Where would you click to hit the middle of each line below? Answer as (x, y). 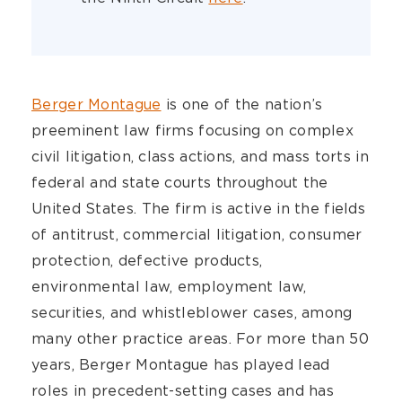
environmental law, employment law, (169, 287)
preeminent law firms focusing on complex (192, 131)
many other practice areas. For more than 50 (200, 339)
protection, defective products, (147, 261)
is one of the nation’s (242, 105)
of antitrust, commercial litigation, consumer (197, 235)
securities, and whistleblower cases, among (192, 313)
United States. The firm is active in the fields (199, 209)
